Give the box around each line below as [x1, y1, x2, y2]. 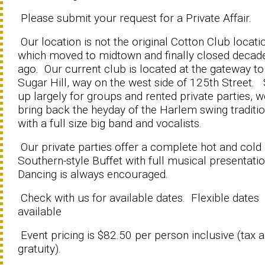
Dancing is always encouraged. [18, 167, 168, 181]
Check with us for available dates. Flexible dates [18, 191, 259, 205]
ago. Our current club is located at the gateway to [18, 62, 264, 76]
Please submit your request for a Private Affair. [18, 11, 251, 25]
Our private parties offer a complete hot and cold [18, 140, 261, 154]
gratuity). [18, 242, 61, 256]
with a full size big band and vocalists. [18, 117, 202, 130]
